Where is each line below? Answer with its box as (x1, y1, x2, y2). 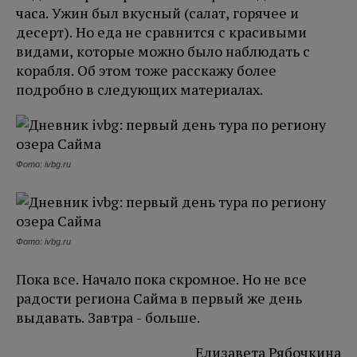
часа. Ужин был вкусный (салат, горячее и (16, 3, 299, 23)
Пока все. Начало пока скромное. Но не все (16, 269, 307, 289)
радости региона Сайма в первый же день (16, 288, 302, 308)
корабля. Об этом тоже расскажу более (16, 61, 277, 80)
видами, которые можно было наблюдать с (16, 41, 310, 61)
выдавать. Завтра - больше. (16, 308, 200, 328)
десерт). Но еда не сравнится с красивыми (16, 22, 307, 42)
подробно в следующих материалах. (16, 80, 265, 100)
